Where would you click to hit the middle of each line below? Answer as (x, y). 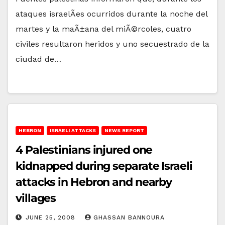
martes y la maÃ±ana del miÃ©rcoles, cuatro (103, 29)
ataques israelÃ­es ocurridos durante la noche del (111, 14)
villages (36, 198)
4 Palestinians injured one (84, 150)
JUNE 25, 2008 (52, 217)
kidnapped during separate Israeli (104, 166)
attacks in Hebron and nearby (94, 182)
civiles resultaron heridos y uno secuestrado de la (113, 44)
